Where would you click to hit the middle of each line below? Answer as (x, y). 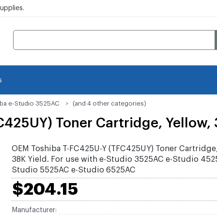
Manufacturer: (34, 210)
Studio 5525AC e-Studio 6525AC (73, 170)
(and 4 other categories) (109, 103)
